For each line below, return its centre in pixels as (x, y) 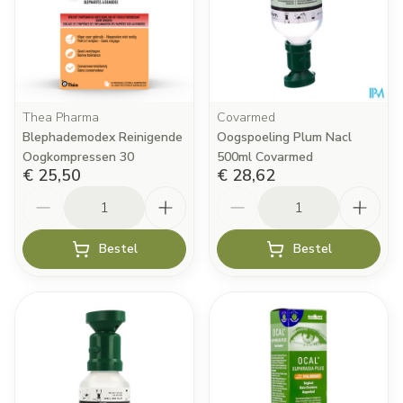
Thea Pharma (61, 117)
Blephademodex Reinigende (103, 137)
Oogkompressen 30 (78, 157)
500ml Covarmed (265, 157)
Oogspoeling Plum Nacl (284, 137)
